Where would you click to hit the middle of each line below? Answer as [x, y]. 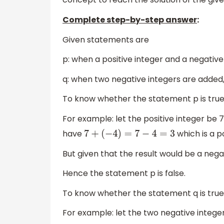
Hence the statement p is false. [124, 173]
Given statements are [106, 39]
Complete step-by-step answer [130, 20]
